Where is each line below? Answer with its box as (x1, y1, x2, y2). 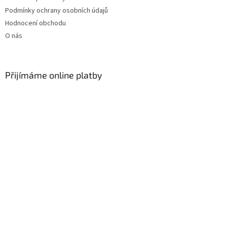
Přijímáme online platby (5, 69, 102, 81)
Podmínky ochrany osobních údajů (5, 5, 108, 16)
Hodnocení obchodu (5, 18, 66, 28)
